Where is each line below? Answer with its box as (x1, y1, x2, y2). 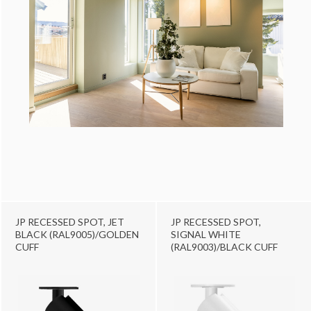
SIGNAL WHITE (171, 228, 241, 240)
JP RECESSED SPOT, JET (15, 215, 124, 228)
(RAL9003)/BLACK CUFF (171, 240, 278, 253)
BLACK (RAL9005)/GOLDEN (15, 228, 139, 240)
